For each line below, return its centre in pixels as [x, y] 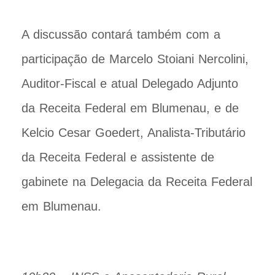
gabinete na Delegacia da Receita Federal [137, 181]
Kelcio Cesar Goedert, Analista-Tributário [134, 132]
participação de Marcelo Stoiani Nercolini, [135, 59]
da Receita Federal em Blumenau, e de [130, 108]
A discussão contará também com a [121, 34]
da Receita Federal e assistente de [118, 157]
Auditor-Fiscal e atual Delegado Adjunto [130, 83]
